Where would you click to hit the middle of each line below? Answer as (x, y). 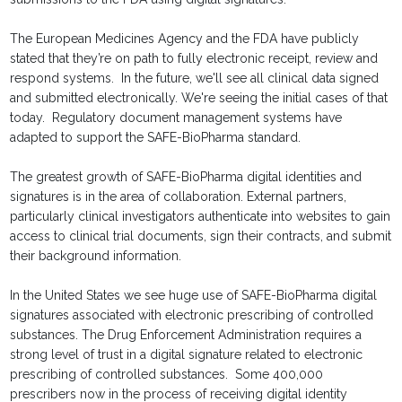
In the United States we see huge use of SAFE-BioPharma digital (194, 296)
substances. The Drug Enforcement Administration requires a (186, 335)
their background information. (96, 256)
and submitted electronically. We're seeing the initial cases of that (199, 98)
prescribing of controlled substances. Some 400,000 (167, 375)
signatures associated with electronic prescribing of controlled (192, 315)
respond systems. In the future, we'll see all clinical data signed (195, 79)
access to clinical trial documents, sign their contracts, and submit (201, 236)
